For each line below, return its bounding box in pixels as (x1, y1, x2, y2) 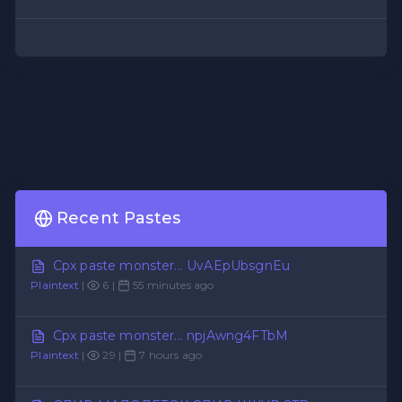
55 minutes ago (130, 277, 214, 292)
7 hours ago (136, 347, 203, 362)
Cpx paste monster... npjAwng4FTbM (52, 327, 289, 344)
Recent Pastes (56, 208, 181, 229)
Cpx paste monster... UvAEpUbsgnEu (52, 257, 291, 274)
